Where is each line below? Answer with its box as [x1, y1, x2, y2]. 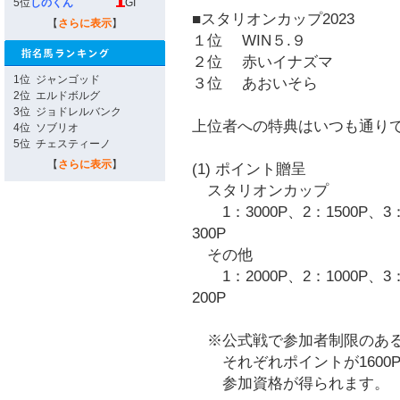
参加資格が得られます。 [192, 374, 389, 392]
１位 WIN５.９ [192, 31, 306, 49]
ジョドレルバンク [30, 105, 121, 118]
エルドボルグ [30, 89, 100, 102]
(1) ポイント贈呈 [192, 160, 306, 178]
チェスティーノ [30, 137, 111, 150]
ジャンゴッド [30, 73, 100, 86]
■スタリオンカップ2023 [192, 10, 354, 28]
